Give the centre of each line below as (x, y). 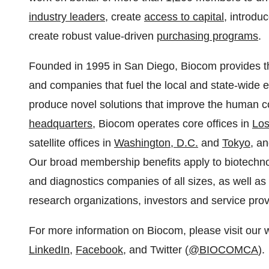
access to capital (184, 17)
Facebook (99, 250)
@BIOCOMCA (223, 250)
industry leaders (67, 17)
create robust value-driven (93, 36)
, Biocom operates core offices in (172, 124)
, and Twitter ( (156, 250)
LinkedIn (49, 250)
